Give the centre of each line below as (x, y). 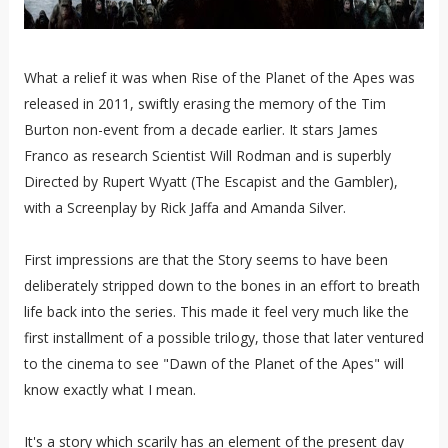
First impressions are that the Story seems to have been (205, 259)
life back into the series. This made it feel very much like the (216, 311)
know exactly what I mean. (109, 389)
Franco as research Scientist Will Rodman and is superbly (207, 155)
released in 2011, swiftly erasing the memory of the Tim (204, 103)
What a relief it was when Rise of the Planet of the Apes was (219, 77)
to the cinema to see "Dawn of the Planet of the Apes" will (213, 363)
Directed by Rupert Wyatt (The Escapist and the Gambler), (210, 181)
